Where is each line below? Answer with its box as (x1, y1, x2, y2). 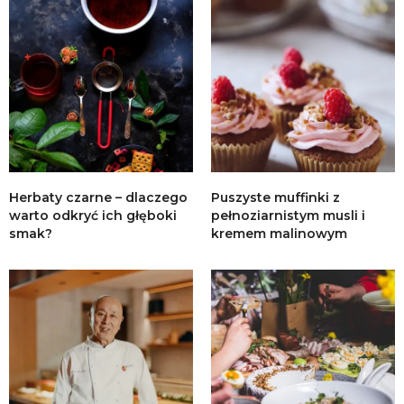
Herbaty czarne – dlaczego (9, 188, 188, 206)
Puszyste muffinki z (211, 188, 340, 206)
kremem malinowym (211, 225, 347, 242)
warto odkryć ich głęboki (9, 207, 177, 224)
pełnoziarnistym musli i (211, 207, 365, 224)
